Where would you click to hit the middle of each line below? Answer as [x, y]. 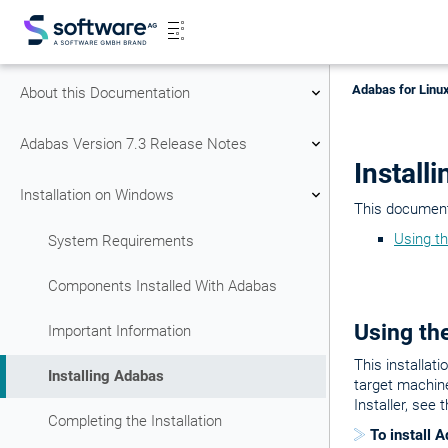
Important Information [119, 331]
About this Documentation [105, 92]
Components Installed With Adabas [162, 286]
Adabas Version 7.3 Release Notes [133, 143]
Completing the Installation [135, 421]
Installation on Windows [97, 194]
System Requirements [121, 241]
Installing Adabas [106, 376]
